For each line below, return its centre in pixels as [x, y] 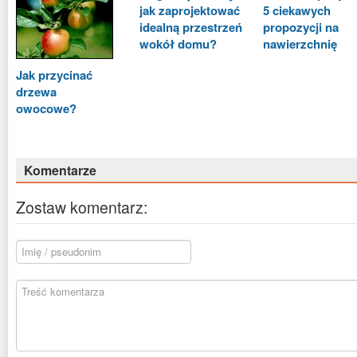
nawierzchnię [300, 43]
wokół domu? [178, 43]
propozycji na [301, 27]
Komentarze [60, 170]
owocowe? [46, 108]
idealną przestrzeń [191, 27]
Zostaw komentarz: [82, 207]
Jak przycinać [54, 75]
